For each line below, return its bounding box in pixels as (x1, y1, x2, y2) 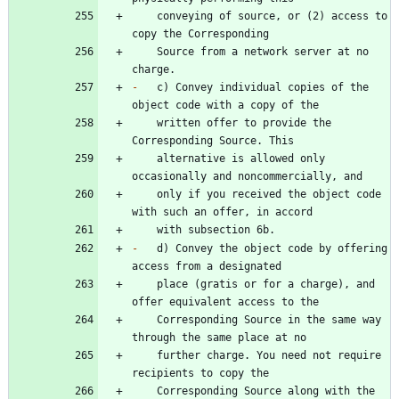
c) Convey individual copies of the (138, 81, 369, 94)
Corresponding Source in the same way (132, 313, 157, 327)
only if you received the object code (132, 188, 157, 201)
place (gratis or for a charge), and (132, 278, 157, 291)
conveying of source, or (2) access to (132, 10, 157, 23)
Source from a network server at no (132, 45, 157, 59)
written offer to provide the (132, 117, 157, 130)
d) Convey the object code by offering (138, 242, 387, 256)
